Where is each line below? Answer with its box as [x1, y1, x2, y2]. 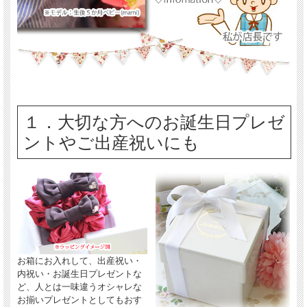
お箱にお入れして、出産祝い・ [17, 256, 142, 267]
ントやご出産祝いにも [23, 133, 199, 153]
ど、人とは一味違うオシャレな [17, 282, 142, 293]
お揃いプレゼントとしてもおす [17, 295, 142, 306]
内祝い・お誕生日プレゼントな [17, 269, 142, 280]
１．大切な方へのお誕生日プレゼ [23, 112, 285, 132]
